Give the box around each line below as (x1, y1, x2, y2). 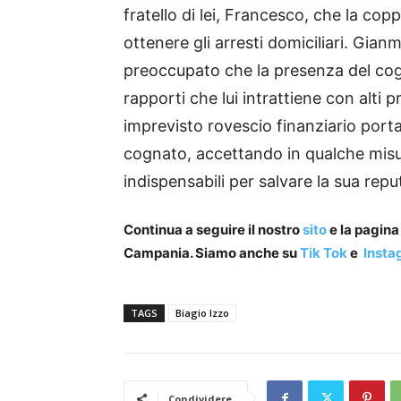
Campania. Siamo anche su (124, 244, 297, 262)
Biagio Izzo (175, 306, 229, 320)
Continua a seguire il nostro (124, 221, 300, 239)
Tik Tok (297, 244, 347, 262)
